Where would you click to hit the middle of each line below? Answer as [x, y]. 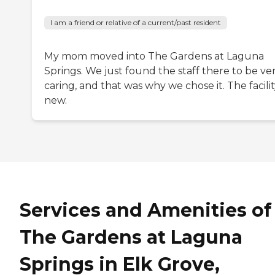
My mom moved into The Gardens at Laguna [154, 56]
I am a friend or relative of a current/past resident [136, 22]
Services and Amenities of [145, 210]
